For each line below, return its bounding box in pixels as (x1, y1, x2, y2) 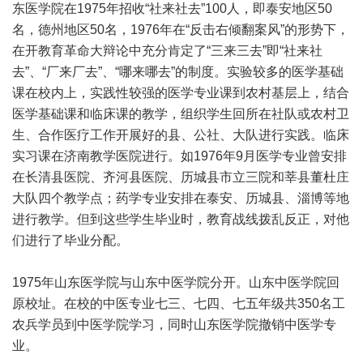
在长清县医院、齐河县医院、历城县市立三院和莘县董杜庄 (12, 170, 349, 184)
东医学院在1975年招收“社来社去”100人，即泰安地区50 (12, 2, 332, 15)
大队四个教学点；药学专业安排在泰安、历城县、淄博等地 (12, 191, 349, 205)
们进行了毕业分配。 (12, 233, 129, 247)
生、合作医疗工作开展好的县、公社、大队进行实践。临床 (12, 128, 349, 142)
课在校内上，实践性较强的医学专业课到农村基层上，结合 (12, 86, 349, 100)
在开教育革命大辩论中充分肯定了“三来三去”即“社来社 (12, 44, 322, 58)
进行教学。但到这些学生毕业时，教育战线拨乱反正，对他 (12, 212, 349, 226)
